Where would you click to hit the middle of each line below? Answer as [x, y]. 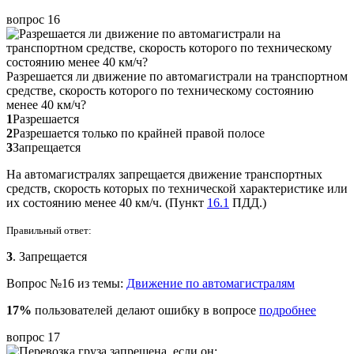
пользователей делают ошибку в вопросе [145, 310]
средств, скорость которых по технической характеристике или [177, 188]
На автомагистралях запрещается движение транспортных [164, 174]
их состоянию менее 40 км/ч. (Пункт [107, 202]
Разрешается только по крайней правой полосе [139, 133]
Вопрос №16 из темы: [66, 283]
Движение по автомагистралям [211, 283]
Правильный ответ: [49, 230]
